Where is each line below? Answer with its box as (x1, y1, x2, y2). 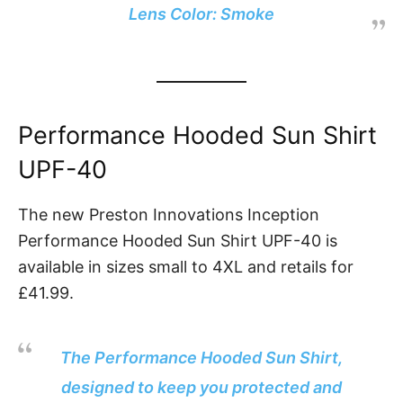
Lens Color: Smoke (129, 4, 274, 24)
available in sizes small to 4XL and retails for (18, 257, 354, 277)
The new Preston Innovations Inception (18, 205, 319, 225)
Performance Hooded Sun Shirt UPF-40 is (18, 231, 337, 251)
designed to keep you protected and (61, 378, 342, 398)
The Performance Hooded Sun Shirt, (60, 348, 343, 368)
